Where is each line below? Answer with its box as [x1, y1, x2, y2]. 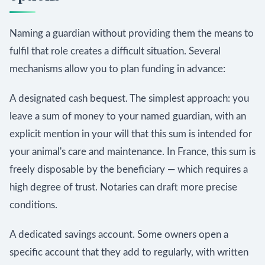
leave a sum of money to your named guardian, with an [9, 111, 246, 121]
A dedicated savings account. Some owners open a [9, 230, 228, 240]
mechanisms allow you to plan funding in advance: [9, 64, 225, 74]
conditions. [9, 200, 57, 210]
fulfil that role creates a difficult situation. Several [9, 46, 221, 56]
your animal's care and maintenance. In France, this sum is [9, 147, 256, 157]
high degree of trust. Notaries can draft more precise [9, 182, 237, 192]
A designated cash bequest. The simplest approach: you [9, 93, 249, 104]
